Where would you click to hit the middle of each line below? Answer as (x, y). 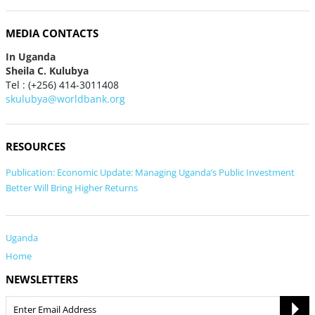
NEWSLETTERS (42, 279)
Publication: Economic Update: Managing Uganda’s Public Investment (150, 172)
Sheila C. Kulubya (47, 71)
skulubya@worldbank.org (65, 99)
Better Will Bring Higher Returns (72, 187)
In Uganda (31, 57)
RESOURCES (36, 146)
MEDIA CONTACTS (52, 33)
